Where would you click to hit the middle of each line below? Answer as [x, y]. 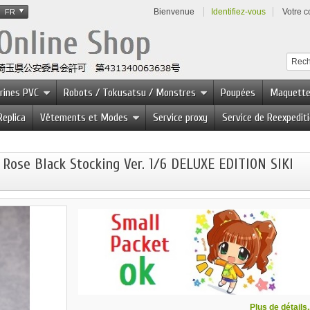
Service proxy [180, 118]
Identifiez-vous [238, 12]
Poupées [238, 93]
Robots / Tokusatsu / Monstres [130, 93]
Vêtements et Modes [84, 118]
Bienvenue [174, 12]
